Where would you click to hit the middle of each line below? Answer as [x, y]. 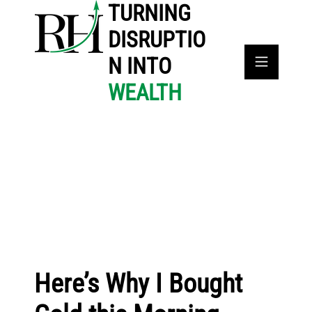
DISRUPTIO [157, 40]
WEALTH [145, 93]
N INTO [140, 66]
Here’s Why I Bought [138, 284]
